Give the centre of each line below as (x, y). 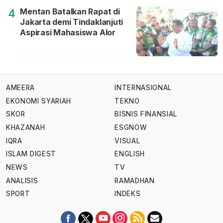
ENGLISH (130, 154)
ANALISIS (22, 180)
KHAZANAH (26, 128)
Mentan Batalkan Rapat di (70, 12)
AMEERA (20, 88)
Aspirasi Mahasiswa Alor (68, 33)
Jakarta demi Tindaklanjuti (72, 22)
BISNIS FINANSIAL (146, 114)
